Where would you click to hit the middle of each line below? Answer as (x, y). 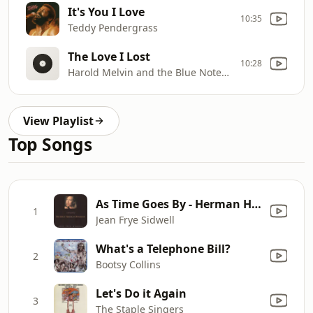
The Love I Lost (109, 56)
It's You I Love (106, 12)
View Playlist (58, 121)
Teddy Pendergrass (113, 27)
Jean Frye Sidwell (135, 219)
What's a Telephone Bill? (163, 248)
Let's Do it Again (141, 293)
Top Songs (50, 144)
